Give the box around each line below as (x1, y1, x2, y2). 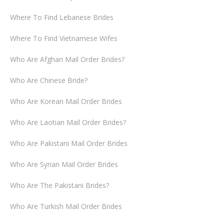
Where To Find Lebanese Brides (10, 12, 113, 22)
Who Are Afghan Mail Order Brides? (10, 54, 124, 64)
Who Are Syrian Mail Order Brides (10, 159, 118, 169)
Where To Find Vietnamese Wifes (10, 33, 117, 43)
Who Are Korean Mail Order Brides (10, 96, 122, 106)
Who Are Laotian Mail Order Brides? (10, 117, 126, 127)
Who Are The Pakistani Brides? (10, 180, 109, 190)
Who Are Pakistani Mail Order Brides (10, 138, 127, 148)
